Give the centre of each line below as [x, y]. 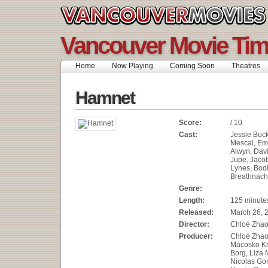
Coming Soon [192, 66]
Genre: [191, 188]
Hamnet [105, 98]
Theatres [246, 66]
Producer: [196, 236]
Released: [196, 212]
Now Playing [133, 66]
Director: [194, 224]
